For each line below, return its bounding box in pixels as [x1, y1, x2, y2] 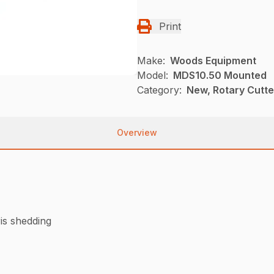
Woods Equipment [170, 54, 256, 67]
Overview [117, 127, 157, 138]
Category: [137, 83, 182, 96]
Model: [137, 68, 168, 81]
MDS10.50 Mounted [173, 68, 267, 81]
